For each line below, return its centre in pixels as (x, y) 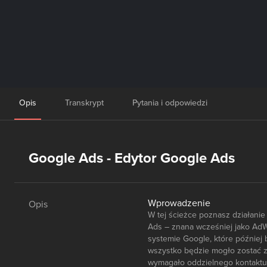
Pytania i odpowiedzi (170, 103)
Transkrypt (84, 103)
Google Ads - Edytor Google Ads (132, 158)
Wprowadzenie (179, 203)
